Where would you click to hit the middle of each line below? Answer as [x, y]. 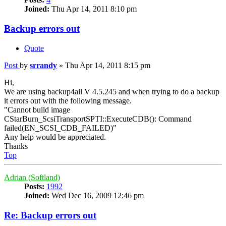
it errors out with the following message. [68, 100]
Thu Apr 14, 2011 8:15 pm [108, 65]
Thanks [16, 146]
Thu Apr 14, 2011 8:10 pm [93, 9]
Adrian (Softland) [32, 177]
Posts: [34, 186]
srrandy [43, 65]
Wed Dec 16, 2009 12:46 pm [97, 195]
